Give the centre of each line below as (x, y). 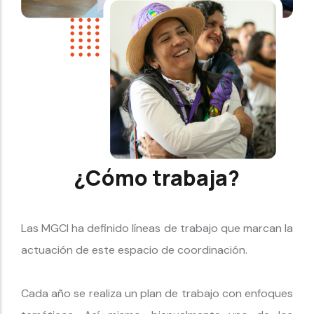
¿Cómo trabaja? (157, 178)
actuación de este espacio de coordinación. (134, 250)
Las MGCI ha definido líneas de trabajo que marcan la (157, 228)
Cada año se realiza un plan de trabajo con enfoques (157, 294)
